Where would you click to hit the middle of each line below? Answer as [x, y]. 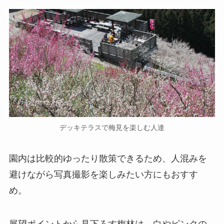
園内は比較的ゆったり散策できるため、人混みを [108, 158]
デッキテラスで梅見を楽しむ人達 [112, 127]
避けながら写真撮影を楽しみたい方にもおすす [103, 174]
